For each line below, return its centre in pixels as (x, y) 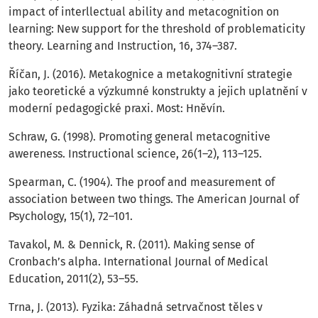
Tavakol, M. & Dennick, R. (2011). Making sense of (131, 245)
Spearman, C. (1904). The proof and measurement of (142, 182)
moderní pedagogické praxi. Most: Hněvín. (117, 109)
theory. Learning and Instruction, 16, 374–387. (123, 46)
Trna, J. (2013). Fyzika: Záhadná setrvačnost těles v (136, 307)
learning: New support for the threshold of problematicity (157, 29)
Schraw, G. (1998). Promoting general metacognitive (139, 137)
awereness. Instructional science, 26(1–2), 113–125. (135, 154)
